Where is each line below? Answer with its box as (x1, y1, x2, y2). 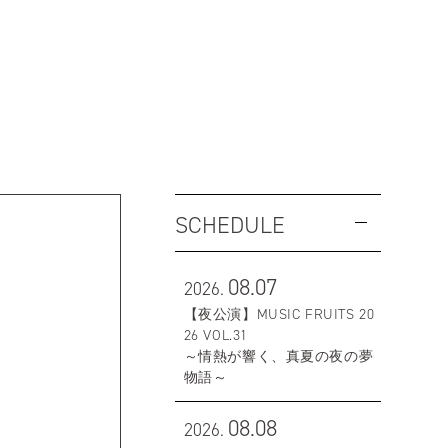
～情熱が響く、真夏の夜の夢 (183, 347, 374, 365)
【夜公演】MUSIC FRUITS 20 (183, 305, 375, 323)
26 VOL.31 (183, 326, 248, 344)
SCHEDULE (174, 211, 285, 240)
